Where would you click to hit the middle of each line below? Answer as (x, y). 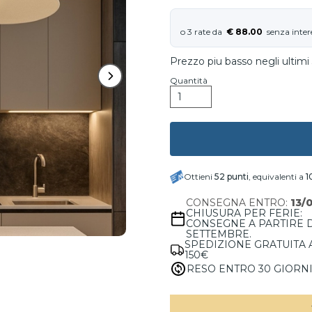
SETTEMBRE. (219, 234)
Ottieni (199, 177)
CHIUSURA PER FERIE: (244, 213)
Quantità (189, 80)
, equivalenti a (277, 177)
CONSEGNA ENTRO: (239, 203)
